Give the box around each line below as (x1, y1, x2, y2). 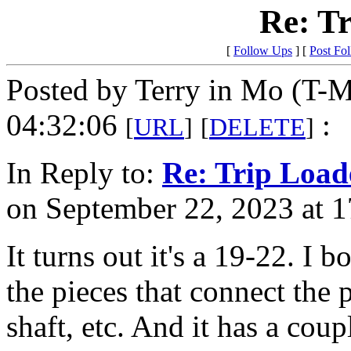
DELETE (209, 114, 306, 142)
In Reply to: (6, 156, 162, 190)
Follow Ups (233, 44, 292, 58)
